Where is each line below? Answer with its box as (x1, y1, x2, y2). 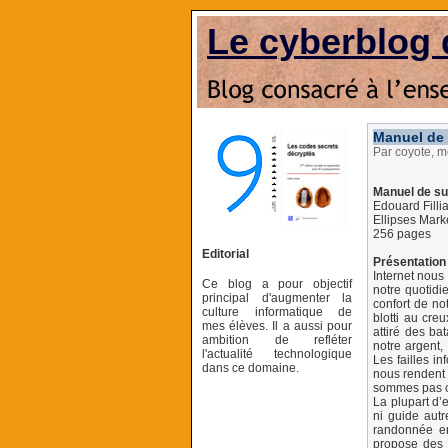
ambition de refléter (202, 332, 352, 347)
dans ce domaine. (202, 360, 299, 375)
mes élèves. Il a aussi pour (202, 318, 352, 333)
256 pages (373, 227, 431, 241)
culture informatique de (202, 304, 352, 319)
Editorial (202, 246, 249, 261)
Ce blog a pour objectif (202, 276, 352, 291)
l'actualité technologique (202, 346, 352, 361)
